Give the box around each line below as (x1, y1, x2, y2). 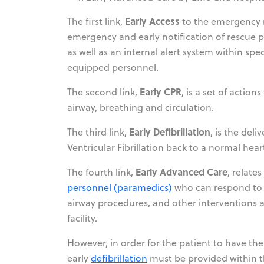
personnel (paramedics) (67, 180, 172, 194)
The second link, (67, 85, 140, 98)
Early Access (125, 14, 180, 28)
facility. (67, 211, 97, 225)
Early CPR (140, 84, 181, 98)
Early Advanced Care (136, 164, 227, 179)
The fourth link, (67, 165, 136, 179)
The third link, (67, 125, 129, 138)
